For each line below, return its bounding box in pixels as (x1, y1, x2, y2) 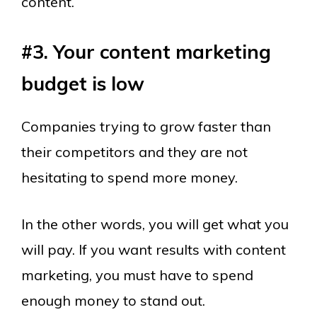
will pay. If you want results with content (21, 241, 286, 258)
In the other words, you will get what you (21, 215, 289, 233)
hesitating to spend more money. (21, 168, 238, 186)
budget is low (21, 71, 144, 96)
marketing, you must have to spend (21, 266, 253, 284)
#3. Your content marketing (21, 40, 271, 64)
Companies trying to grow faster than (21, 117, 271, 135)
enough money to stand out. (21, 292, 205, 309)
